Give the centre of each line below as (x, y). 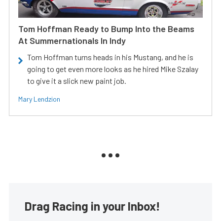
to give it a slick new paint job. (77, 80)
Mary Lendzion (39, 99)
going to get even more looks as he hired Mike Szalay (113, 69)
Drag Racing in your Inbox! (92, 206)
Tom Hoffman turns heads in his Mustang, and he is (110, 57)
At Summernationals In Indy (72, 40)
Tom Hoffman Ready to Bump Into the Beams (106, 28)
